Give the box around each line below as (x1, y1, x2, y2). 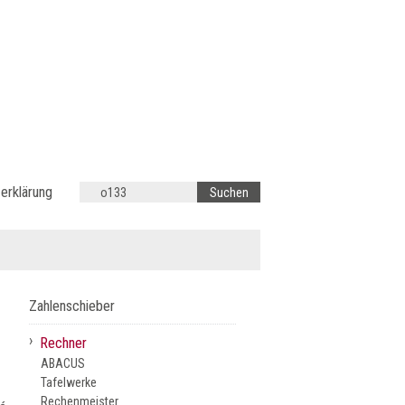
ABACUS (41, 356, 86, 371)
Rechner (40, 334, 88, 352)
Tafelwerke (41, 375, 98, 390)
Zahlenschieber (29, 297, 116, 315)
